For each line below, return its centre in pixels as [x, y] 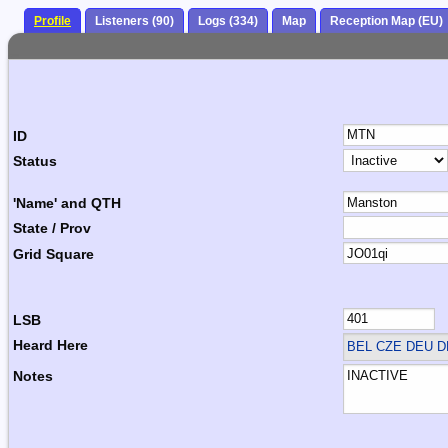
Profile [52, 21]
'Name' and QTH [67, 202]
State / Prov [52, 228]
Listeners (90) [134, 21]
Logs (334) [228, 21]
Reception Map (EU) [386, 21]
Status [35, 161]
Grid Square [53, 253]
